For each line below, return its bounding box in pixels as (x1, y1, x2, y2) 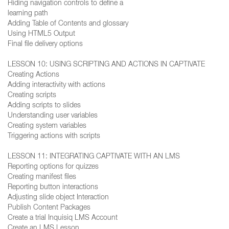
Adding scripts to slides (8, 102, 81, 109)
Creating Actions (8, 72, 59, 79)
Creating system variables (8, 123, 86, 130)
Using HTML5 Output (8, 31, 75, 38)
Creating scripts (8, 92, 56, 99)
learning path (8, 10, 48, 17)
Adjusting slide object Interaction (8, 194, 109, 201)
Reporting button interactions (8, 184, 98, 191)
